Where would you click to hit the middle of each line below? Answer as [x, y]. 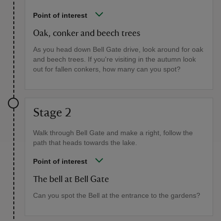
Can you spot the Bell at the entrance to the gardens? [117, 196]
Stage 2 [52, 113]
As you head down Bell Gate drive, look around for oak [118, 50]
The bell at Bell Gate [71, 180]
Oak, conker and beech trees [87, 34]
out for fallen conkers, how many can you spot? [107, 69]
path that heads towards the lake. [85, 143]
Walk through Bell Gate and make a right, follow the [113, 133]
